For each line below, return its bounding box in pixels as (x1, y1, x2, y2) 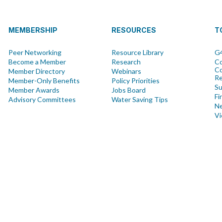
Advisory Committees (8, 95, 76, 104)
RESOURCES (111, 26, 157, 34)
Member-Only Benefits (8, 76, 80, 85)
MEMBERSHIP (8, 26, 57, 34)
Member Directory (8, 67, 65, 75)
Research (111, 57, 141, 66)
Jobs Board (111, 86, 146, 94)
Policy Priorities (111, 76, 160, 85)
